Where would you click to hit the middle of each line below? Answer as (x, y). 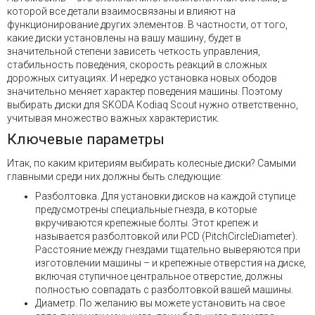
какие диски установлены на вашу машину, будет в (124, 38)
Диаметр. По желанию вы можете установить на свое (160, 303)
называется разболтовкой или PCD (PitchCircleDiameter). (166, 237)
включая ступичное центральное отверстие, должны (159, 277)
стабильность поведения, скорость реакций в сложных (137, 64)
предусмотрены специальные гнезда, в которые (146, 210)
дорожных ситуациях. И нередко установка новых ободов (142, 78)
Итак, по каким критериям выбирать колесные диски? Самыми (152, 163)
